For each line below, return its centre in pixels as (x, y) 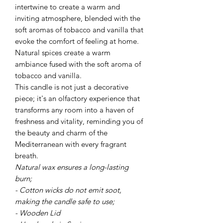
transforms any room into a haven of (74, 110)
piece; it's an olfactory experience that (77, 98)
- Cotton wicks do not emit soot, (68, 190)
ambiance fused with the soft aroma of (78, 64)
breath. (27, 155)
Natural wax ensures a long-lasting (72, 167)
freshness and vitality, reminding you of (79, 121)
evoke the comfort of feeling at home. (77, 41)
